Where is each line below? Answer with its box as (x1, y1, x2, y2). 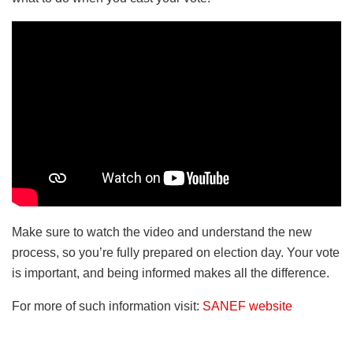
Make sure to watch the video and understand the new (12, 225, 312, 240)
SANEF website (203, 299, 292, 314)
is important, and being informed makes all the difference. (12, 266, 329, 281)
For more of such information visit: (12, 299, 203, 314)
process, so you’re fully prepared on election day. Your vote (12, 246, 340, 260)
